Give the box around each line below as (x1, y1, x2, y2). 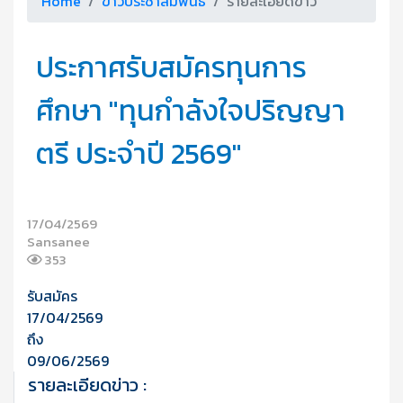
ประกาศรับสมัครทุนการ (36, 45, 307, 89)
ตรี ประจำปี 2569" (36, 131, 242, 175)
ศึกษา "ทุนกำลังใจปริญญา (36, 88, 345, 132)
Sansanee (27, 230, 90, 252)
